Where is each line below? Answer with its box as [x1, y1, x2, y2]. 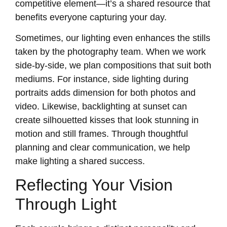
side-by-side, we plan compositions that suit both [15, 60, 211, 71]
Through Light [15, 195, 117, 214]
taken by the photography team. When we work [15, 47, 206, 57]
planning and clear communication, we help [15, 142, 190, 153]
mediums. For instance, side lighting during [15, 74, 188, 85]
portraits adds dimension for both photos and [15, 88, 196, 98]
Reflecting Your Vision [15, 176, 173, 195]
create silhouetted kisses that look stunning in [15, 115, 199, 126]
